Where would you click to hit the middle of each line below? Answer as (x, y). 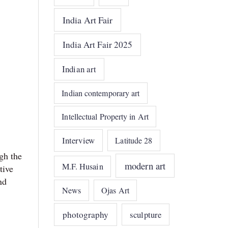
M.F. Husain (82, 166)
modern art (145, 165)
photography (85, 214)
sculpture (146, 214)
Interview (78, 140)
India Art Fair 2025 (97, 45)
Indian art (79, 69)
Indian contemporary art (101, 93)
